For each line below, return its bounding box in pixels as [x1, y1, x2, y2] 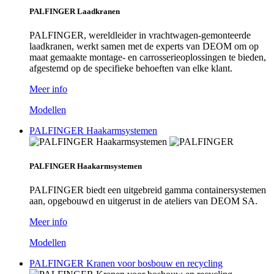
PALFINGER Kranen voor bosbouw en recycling [29, 257, 223, 268]
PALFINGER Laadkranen [29, 7, 120, 17]
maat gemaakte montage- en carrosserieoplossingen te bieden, [29, 52, 266, 63]
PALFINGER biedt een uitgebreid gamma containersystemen [29, 184, 266, 195]
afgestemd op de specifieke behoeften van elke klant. [29, 63, 232, 74]
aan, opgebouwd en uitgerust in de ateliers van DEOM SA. [29, 195, 257, 206]
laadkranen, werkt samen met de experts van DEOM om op [29, 41, 259, 52]
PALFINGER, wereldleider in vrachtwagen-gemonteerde [29, 30, 251, 41]
